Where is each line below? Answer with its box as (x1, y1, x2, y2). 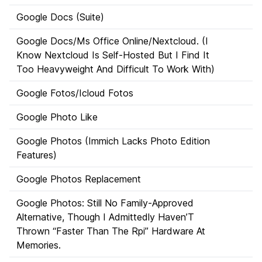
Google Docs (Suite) (16, 11, 104, 23)
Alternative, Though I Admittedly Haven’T (16, 211, 194, 223)
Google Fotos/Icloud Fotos (16, 87, 133, 99)
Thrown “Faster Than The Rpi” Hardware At (16, 225, 205, 237)
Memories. (16, 239, 61, 251)
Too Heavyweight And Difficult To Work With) (16, 63, 215, 75)
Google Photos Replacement (16, 173, 141, 185)
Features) (16, 149, 57, 161)
